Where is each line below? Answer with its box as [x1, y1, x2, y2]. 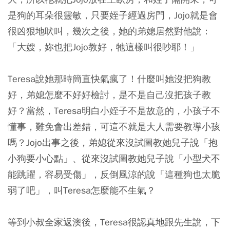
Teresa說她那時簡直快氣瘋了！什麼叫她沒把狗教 [8, 72, 211, 85]
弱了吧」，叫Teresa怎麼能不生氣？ [8, 184, 156, 196]
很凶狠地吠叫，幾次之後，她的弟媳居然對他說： [8, 25, 211, 37]
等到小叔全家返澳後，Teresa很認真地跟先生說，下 [8, 216, 220, 228]
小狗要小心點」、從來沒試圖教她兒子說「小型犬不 [8, 152, 220, 164]
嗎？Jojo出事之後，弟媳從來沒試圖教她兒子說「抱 [8, 136, 218, 148]
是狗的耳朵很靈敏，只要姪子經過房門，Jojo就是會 [8, 9, 218, 21]
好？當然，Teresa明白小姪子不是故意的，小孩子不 [8, 104, 220, 117]
